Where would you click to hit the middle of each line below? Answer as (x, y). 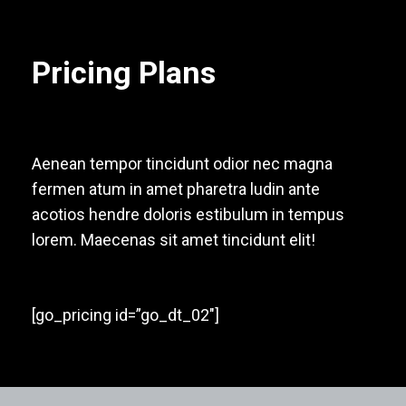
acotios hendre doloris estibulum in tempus (188, 214)
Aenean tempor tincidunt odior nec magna (182, 164)
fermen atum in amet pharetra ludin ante (176, 189)
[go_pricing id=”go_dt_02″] (126, 315)
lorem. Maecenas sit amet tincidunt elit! (174, 240)
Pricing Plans (124, 72)
